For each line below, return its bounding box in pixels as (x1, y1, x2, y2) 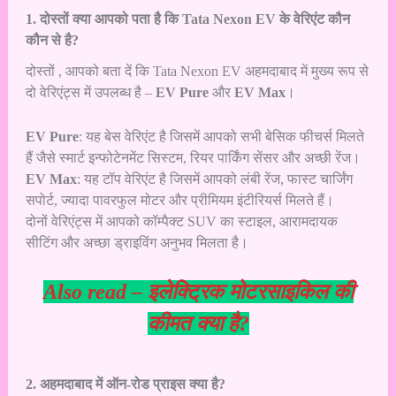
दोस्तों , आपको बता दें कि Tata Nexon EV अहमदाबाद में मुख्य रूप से (25, 64, 369, 80)
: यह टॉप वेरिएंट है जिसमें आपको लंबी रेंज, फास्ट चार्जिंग (76, 171, 353, 187)
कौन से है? (25, 32, 79, 48)
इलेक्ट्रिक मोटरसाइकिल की (147, 280, 354, 304)
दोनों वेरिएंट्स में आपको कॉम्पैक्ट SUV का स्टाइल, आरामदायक (25, 213, 338, 229)
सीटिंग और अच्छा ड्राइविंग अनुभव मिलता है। (25, 234, 248, 250)
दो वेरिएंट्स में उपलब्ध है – (25, 85, 156, 101)
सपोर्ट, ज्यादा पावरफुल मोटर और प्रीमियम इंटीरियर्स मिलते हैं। (25, 192, 334, 208)
